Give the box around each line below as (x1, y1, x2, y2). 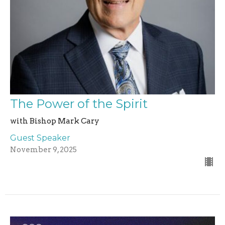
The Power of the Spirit (10, 96, 148, 111)
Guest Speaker (10, 133, 70, 143)
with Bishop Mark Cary (10, 117, 99, 126)
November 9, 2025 (10, 145, 77, 155)
